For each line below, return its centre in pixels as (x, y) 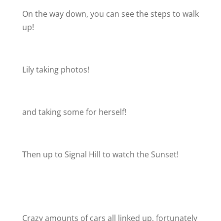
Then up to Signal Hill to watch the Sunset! (100, 154)
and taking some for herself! (74, 112)
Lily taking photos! (55, 70)
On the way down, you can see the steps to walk (110, 14)
